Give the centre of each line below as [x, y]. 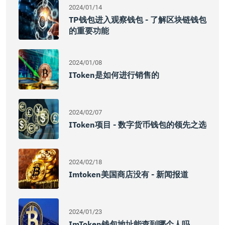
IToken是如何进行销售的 [114, 75]
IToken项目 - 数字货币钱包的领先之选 [138, 125]
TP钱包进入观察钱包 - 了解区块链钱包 [138, 20]
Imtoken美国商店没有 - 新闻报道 [129, 174]
